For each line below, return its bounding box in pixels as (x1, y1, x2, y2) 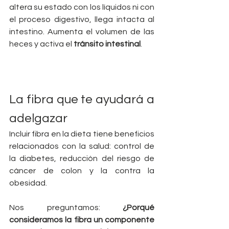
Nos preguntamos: (9, 203, 123, 212)
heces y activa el (9, 39, 72, 48)
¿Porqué (123, 203, 154, 212)
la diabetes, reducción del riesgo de (9, 154, 154, 163)
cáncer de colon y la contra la (9, 167, 154, 175)
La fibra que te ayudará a (9, 93, 154, 106)
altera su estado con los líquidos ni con (9, 3, 154, 11)
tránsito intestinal (72, 39, 141, 48)
